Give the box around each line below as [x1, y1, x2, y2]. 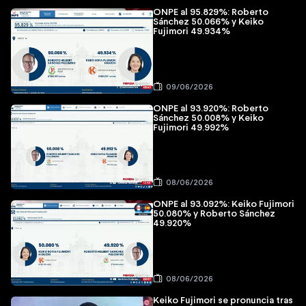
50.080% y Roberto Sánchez [153, 210, 275, 219]
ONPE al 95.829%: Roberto [153, 8, 268, 18]
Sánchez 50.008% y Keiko [153, 113, 264, 123]
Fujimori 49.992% [153, 123, 229, 133]
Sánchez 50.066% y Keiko [153, 18, 264, 27]
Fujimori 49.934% [153, 27, 230, 37]
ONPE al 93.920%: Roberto [153, 104, 268, 113]
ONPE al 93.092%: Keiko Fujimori [153, 200, 294, 210]
